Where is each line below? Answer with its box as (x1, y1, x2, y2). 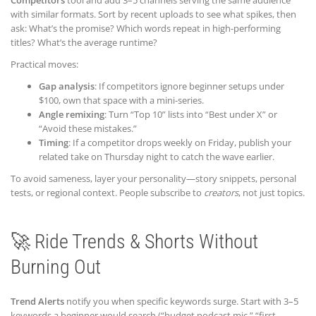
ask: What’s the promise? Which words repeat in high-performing (11, 22, 281, 35)
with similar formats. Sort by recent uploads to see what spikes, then (11, 8, 296, 21)
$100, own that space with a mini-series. (39, 94, 204, 107)
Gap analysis (39, 80, 95, 93)
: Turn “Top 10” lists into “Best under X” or (104, 108, 277, 121)
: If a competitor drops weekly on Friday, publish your (68, 136, 291, 150)
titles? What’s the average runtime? (11, 36, 157, 49)
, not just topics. (238, 186, 305, 200)
